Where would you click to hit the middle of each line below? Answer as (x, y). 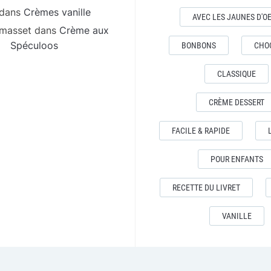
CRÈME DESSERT (237, 102)
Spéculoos (34, 45)
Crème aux (84, 30)
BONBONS (199, 45)
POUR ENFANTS (237, 159)
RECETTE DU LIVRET (206, 188)
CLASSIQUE (237, 74)
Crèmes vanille (57, 12)
